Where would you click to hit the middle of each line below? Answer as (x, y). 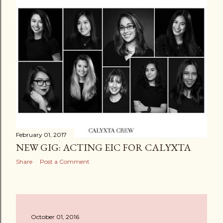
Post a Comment (65, 162)
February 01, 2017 (41, 135)
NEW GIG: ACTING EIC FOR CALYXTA (104, 148)
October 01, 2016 (55, 217)
